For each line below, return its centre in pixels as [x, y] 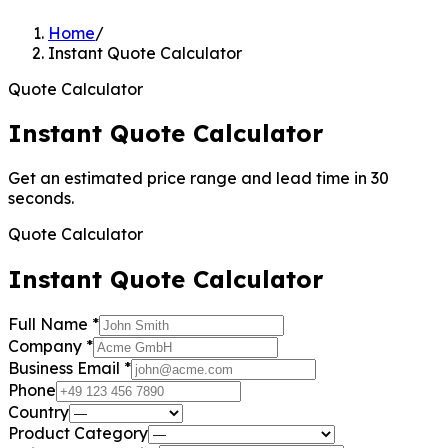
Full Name [48, 324]
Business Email [64, 368]
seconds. [41, 198]
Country [38, 412]
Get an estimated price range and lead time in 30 [198, 178]
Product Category [78, 433]
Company [45, 346]
